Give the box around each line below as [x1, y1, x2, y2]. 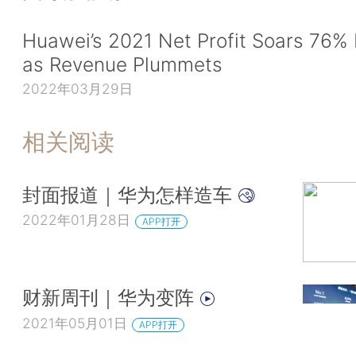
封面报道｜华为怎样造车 [22, 182, 238, 207]
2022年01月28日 [22, 211, 130, 229]
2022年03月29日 [22, 80, 133, 98]
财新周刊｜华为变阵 [22, 285, 199, 310]
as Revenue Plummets [22, 52, 222, 77]
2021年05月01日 [22, 315, 127, 332]
